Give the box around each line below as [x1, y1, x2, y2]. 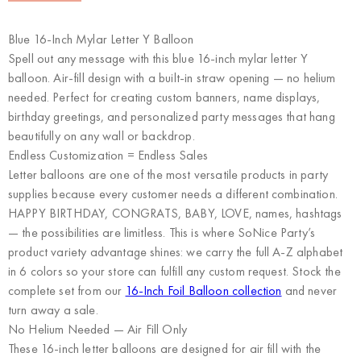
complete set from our [8, 282, 126, 300]
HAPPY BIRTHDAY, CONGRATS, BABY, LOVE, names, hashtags [8, 205, 342, 222]
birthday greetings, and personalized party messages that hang [8, 108, 335, 126]
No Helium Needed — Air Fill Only [8, 321, 188, 338]
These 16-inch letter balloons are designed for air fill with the [8, 340, 322, 358]
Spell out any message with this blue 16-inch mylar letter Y [8, 50, 309, 68]
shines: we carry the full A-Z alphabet [147, 243, 343, 261]
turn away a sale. [8, 301, 98, 319]
